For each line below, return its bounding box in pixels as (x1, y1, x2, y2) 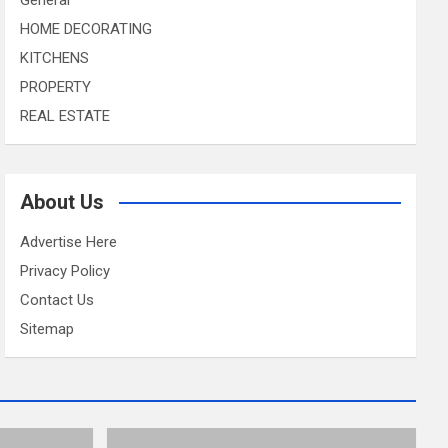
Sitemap (20, 319, 75, 338)
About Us (20, 189, 105, 214)
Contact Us (20, 290, 95, 309)
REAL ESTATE (20, 106, 111, 125)
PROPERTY (20, 77, 92, 96)
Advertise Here (20, 232, 118, 251)
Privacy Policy (20, 261, 111, 280)
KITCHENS (20, 48, 90, 67)
